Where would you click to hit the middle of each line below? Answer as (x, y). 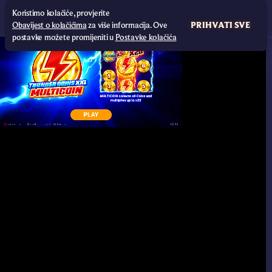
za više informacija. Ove (127, 25)
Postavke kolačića (146, 38)
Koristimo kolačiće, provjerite (61, 13)
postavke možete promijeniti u (64, 38)
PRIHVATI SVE (220, 25)
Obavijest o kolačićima (49, 25)
